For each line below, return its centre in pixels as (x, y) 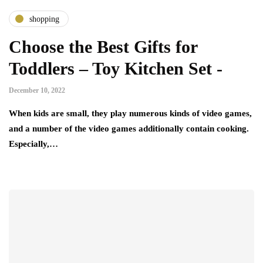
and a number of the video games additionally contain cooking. (129, 129)
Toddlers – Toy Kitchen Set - (116, 69)
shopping (44, 19)
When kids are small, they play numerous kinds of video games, (130, 114)
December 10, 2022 (37, 91)
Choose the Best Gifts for (103, 47)
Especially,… (33, 144)
